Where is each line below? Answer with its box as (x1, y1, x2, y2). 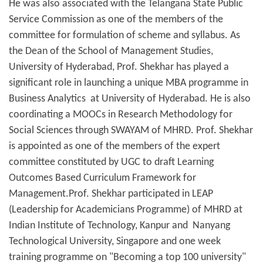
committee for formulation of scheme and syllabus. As (9, 30, 240, 42)
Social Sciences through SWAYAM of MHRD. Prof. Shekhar (9, 125, 253, 137)
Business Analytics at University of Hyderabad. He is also (9, 93, 251, 105)
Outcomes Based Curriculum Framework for (9, 173, 196, 184)
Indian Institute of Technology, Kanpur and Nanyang (9, 220, 230, 232)
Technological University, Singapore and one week (9, 236, 221, 248)
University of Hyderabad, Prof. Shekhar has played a (9, 62, 229, 73)
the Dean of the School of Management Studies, (9, 46, 213, 58)
